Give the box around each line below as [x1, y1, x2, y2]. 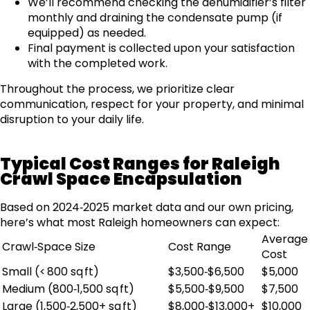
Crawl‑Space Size [2, 238, 95, 255]
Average [262, 230, 308, 247]
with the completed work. [28, 55, 167, 71]
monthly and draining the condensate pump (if [28, 9, 282, 26]
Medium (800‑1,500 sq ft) [2, 280, 134, 297]
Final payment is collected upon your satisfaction [28, 39, 295, 56]
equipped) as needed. [28, 24, 146, 41]
